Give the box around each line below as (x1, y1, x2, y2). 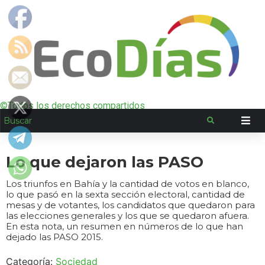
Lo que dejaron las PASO (6, 153, 203, 172)
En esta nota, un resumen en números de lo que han (6, 221, 243, 232)
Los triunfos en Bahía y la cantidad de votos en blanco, (6, 178, 249, 189)
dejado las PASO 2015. (6, 231, 103, 243)
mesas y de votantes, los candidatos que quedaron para (6, 199, 255, 211)
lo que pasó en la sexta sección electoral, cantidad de (6, 189, 245, 200)
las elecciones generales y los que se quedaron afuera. (6, 210, 249, 221)
